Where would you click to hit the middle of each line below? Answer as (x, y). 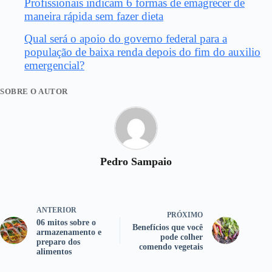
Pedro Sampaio (136, 161)
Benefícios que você (168, 227)
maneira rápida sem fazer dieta (94, 16)
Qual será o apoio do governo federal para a (126, 38)
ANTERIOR (56, 210)
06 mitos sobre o (66, 222)
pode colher (182, 237)
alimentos (54, 251)
